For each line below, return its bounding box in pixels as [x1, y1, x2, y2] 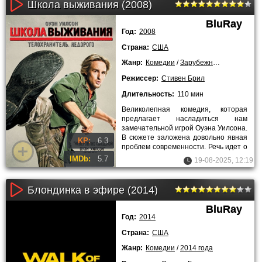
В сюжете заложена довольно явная [122, 133, 247, 142]
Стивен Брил [161, 74, 205, 82]
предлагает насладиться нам [122, 115, 247, 123]
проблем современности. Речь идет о [122, 143, 247, 151]
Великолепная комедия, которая [122, 105, 247, 114]
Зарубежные [180, 58, 213, 67]
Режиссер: [122, 74, 158, 82]
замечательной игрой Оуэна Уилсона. [122, 124, 247, 133]
